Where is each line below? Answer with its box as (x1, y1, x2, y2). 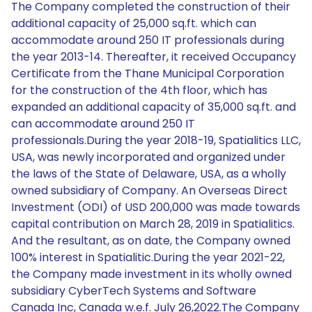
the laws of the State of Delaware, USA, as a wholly (11, 166, 286, 182)
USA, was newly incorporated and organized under (11, 149, 286, 165)
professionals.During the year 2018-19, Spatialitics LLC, (11, 132, 301, 148)
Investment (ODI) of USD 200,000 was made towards (11, 199, 300, 215)
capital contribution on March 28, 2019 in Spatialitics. (11, 216, 295, 232)
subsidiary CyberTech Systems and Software (11, 283, 256, 299)
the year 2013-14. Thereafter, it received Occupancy (11, 49, 296, 65)
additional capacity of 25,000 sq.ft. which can (11, 15, 256, 31)
